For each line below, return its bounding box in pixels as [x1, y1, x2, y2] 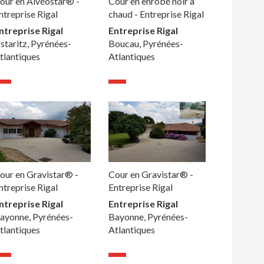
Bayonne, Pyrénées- [108, 210, 188, 222]
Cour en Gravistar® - [108, 168, 193, 180]
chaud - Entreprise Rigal [108, 8, 204, 19]
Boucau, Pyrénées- [108, 37, 183, 49]
